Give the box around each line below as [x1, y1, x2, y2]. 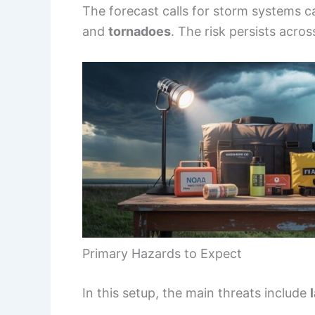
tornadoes [108, 24, 171, 39]
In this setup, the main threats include [82, 285, 310, 300]
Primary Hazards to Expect [82, 245, 242, 261]
